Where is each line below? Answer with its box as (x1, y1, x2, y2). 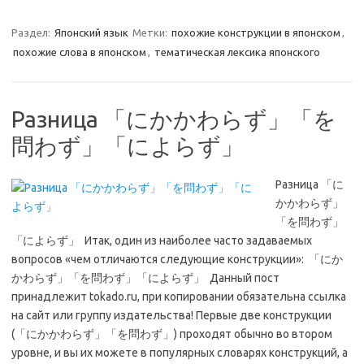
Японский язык (54, 27, 128, 38)
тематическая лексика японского (154, 46, 320, 58)
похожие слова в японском (13, 46, 146, 58)
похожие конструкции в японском (171, 27, 340, 38)
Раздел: (11, 27, 53, 38)
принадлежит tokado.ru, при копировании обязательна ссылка (11, 290, 346, 303)
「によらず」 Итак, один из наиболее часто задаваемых (11, 234, 312, 247)
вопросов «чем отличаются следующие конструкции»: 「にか (11, 253, 343, 266)
